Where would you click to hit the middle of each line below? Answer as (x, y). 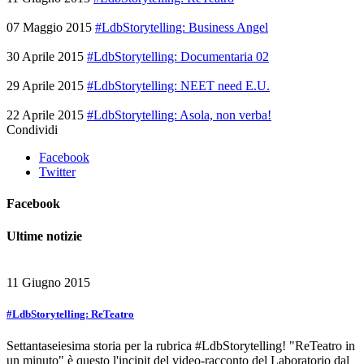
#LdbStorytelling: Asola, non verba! (179, 115)
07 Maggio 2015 (49, 28)
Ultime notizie (44, 236)
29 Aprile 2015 (45, 86)
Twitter (57, 172)
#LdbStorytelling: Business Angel (182, 28)
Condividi (32, 130)
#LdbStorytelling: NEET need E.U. (178, 86)
